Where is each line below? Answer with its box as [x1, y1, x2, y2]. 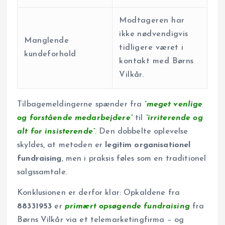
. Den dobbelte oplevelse [95, 127, 188, 136]
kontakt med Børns [119, 57, 194, 66]
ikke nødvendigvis [119, 30, 188, 39]
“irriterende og [145, 114, 203, 122]
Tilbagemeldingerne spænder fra [17, 100, 145, 108]
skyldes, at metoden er [17, 141, 105, 149]
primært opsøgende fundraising [64, 202, 190, 210]
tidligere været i [119, 44, 184, 52]
